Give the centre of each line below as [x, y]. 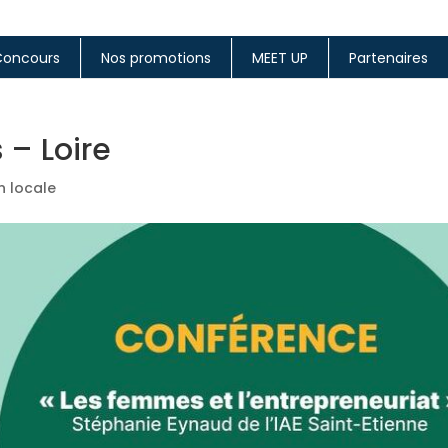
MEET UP [280, 58]
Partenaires [388, 58]
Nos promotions [156, 58]
